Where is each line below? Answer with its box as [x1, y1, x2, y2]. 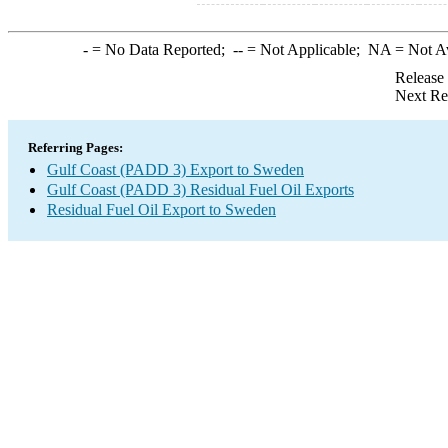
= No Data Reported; [87, 41, 233, 58]
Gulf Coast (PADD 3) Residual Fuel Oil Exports [47, 181, 354, 198]
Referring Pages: [28, 140, 123, 155]
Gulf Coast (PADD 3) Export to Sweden [47, 161, 304, 178]
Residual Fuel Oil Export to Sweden [47, 201, 276, 218]
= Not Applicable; [242, 41, 368, 58]
